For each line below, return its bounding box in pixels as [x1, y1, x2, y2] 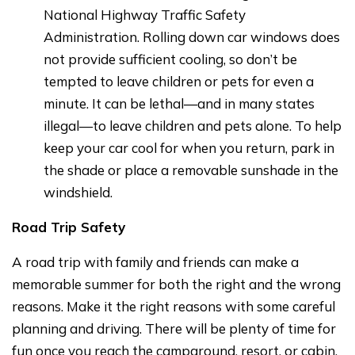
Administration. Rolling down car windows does [44, 28, 340, 45]
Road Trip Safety [12, 218, 125, 235]
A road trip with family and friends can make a [12, 253, 299, 270]
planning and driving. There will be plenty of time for [12, 319, 336, 337]
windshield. [44, 183, 113, 200]
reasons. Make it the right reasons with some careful [12, 297, 335, 315]
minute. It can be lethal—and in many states [44, 94, 315, 112]
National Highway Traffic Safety [44, 6, 246, 23]
